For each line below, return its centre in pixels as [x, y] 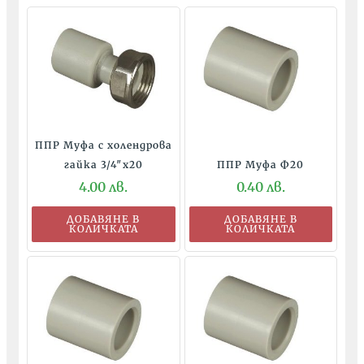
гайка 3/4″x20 [103, 164]
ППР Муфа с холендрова [103, 145]
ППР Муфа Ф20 [261, 164]
